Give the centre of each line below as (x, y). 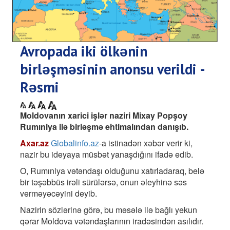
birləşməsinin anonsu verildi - (112, 69)
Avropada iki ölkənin (84, 51)
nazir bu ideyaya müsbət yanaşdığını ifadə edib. (107, 155)
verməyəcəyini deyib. (59, 194)
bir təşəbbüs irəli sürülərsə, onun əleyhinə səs (103, 182)
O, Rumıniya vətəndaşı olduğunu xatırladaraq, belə (112, 171)
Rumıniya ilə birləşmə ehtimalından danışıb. (104, 127)
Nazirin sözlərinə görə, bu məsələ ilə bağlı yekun (109, 210)
